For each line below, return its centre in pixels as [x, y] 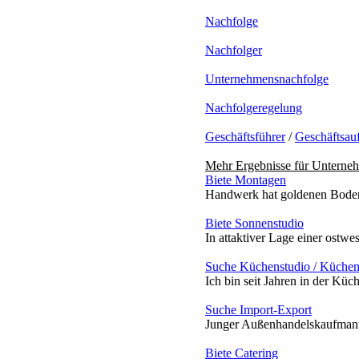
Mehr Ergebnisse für [258, 165]
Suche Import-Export [258, 309]
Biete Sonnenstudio [254, 223]
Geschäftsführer [245, 136]
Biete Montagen [246, 179]
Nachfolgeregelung [254, 107]
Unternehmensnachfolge [267, 79]
